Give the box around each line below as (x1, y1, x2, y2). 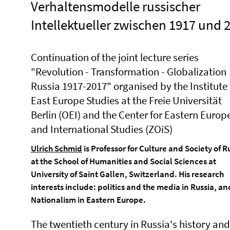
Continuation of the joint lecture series (31, 50, 199, 64)
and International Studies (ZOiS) (31, 122, 172, 136)
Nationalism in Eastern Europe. (31, 194, 146, 205)
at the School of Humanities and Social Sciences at (31, 156, 216, 167)
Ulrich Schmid (31, 143, 82, 154)
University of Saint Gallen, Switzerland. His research (31, 168, 224, 180)
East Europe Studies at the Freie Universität (31, 93, 222, 107)
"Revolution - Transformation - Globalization (31, 65, 226, 79)
